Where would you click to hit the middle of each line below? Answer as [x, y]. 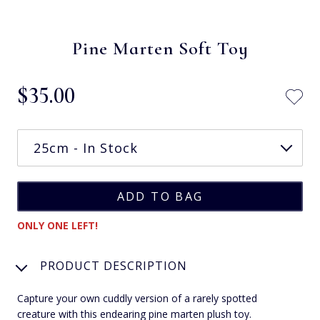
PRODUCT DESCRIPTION [114, 265]
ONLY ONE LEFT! [57, 225]
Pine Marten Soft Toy [160, 48]
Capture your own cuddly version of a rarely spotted [137, 298]
